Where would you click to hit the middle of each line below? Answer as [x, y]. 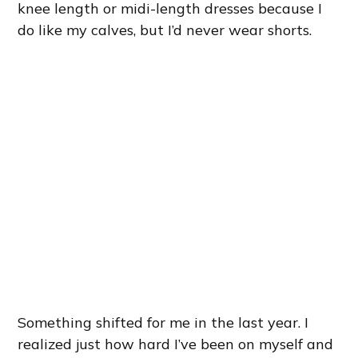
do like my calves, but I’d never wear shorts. [165, 30]
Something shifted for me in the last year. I [163, 322]
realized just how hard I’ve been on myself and [176, 344]
